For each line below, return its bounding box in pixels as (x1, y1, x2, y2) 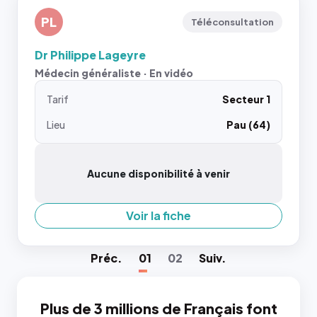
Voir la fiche (126, 208, 191, 223)
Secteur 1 (222, 93, 270, 105)
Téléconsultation (191, 16, 274, 28)
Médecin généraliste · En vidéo (35, 67, 193, 79)
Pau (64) (226, 118, 270, 131)
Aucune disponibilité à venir (87, 167, 230, 180)
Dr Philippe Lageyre (35, 47, 146, 62)
